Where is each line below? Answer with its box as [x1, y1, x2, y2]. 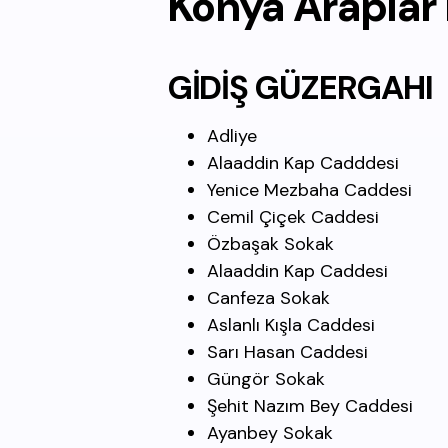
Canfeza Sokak [207, 286, 330, 310]
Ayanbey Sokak [207, 421, 333, 445]
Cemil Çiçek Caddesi [207, 205, 379, 229]
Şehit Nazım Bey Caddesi [207, 394, 413, 418]
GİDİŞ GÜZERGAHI [167, 66, 433, 109]
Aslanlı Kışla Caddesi [207, 313, 375, 337]
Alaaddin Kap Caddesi [207, 259, 388, 283]
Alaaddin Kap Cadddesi [207, 151, 399, 175]
